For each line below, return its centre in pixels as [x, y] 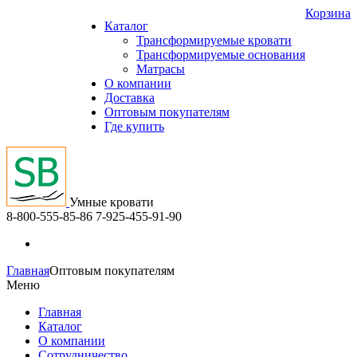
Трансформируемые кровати [214, 40]
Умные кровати [112, 202]
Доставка [129, 98]
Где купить [134, 126]
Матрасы [161, 69]
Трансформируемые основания [221, 55]
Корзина [328, 13]
